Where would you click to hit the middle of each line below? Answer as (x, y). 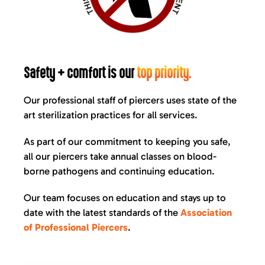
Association (206, 213)
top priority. (164, 73)
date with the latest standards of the (102, 213)
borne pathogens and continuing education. (119, 171)
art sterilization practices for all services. (111, 115)
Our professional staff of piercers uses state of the (130, 100)
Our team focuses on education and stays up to (125, 198)
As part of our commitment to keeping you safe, (127, 142)
